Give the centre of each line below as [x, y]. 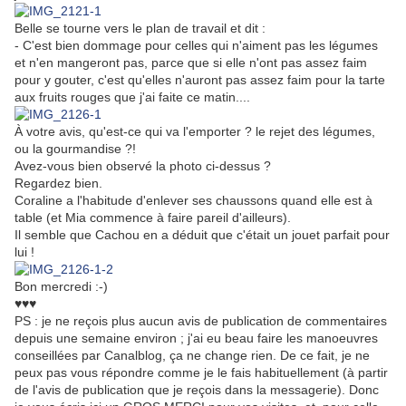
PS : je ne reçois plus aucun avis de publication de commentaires [201, 321]
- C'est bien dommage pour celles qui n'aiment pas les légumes [196, 46]
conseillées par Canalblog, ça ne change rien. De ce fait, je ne [192, 356]
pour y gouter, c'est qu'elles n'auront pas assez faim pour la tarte [200, 80]
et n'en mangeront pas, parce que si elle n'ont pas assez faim [191, 63]
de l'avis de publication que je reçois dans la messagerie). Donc [197, 390]
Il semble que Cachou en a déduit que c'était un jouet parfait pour [202, 235]
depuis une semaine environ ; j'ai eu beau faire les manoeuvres [196, 338]
